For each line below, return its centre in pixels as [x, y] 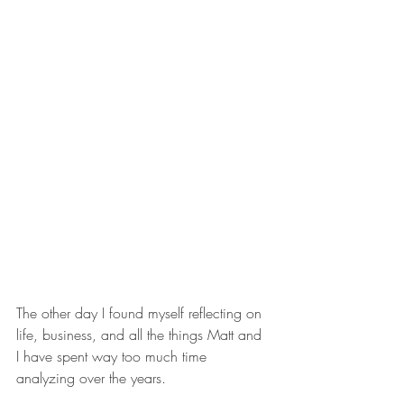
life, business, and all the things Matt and [141, 335]
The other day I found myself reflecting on [141, 313]
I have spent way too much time [114, 357]
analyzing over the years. [91, 378]
